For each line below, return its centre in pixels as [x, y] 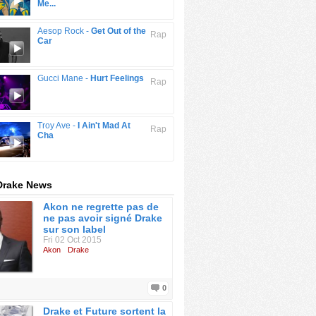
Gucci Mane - [64, 78]
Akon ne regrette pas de [101, 207]
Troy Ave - [57, 126]
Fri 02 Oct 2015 [72, 240]
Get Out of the [119, 31]
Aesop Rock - [64, 31]
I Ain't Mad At [104, 126]
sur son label [74, 229]
